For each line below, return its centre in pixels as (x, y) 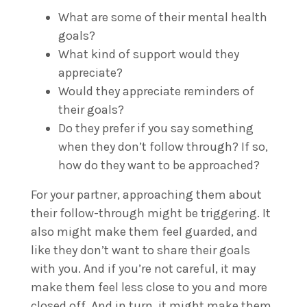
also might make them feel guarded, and (144, 231)
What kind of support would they (149, 54)
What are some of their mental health (163, 17)
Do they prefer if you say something (156, 128)
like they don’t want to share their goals (140, 250)
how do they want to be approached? (160, 165)
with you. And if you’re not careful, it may (143, 268)
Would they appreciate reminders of (156, 91)
